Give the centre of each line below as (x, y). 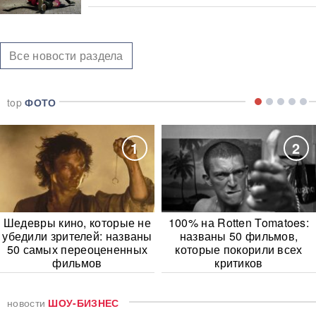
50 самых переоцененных (77, 249)
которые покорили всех (239, 249)
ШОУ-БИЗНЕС (84, 302)
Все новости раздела (66, 55)
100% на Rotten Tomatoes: (239, 222)
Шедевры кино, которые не (77, 222)
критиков (239, 262)
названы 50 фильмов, (239, 236)
